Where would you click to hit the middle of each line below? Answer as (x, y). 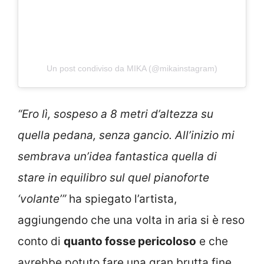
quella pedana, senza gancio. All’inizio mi (126, 136)
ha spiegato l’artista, (123, 199)
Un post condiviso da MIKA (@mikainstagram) (132, 68)
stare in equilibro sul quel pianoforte (113, 178)
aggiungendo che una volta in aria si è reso (131, 220)
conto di (41, 242)
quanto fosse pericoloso (130, 242)
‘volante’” (43, 199)
